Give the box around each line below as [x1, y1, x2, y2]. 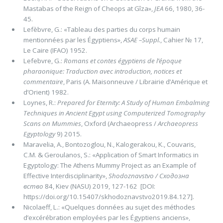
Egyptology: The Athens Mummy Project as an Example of [23, 161, 196, 170]
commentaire [23, 77, 63, 87]
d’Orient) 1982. [23, 88, 69, 97]
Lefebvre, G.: [23, 56, 64, 66]
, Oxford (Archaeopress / [81, 119, 158, 128]
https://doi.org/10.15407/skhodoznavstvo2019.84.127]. [23, 192, 196, 202]
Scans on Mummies [23, 119, 81, 128]
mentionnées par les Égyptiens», [23, 35, 123, 45]
